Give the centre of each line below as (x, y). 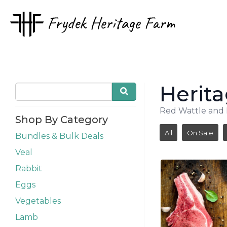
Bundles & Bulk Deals (59, 136)
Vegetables (38, 201)
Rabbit (29, 168)
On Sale (200, 133)
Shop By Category (62, 120)
